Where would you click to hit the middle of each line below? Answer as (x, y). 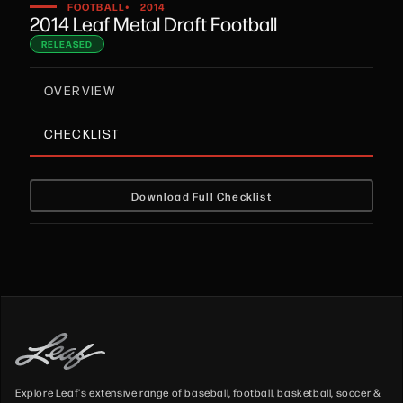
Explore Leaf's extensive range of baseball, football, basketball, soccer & (198, 392)
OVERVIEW (80, 90)
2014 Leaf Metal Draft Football (153, 23)
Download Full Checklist (201, 196)
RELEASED (67, 44)
